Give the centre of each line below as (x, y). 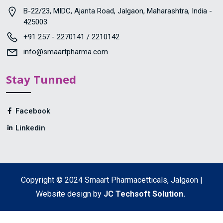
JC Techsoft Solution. (144, 194)
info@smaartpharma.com (66, 52)
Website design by (70, 194)
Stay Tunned (41, 79)
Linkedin (29, 128)
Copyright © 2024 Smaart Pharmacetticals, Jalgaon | (111, 180)
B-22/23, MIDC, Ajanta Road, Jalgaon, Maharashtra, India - (118, 11)
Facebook (32, 111)
